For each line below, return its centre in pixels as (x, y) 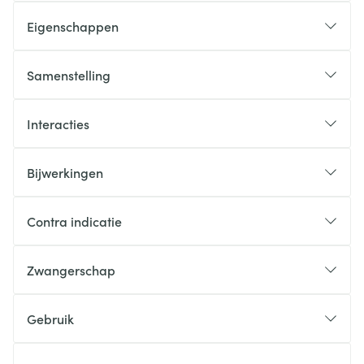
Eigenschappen (73, 26)
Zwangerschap (71, 270)
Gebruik (50, 318)
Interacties (58, 123)
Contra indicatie (74, 221)
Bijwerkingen (65, 172)
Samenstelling (69, 75)
